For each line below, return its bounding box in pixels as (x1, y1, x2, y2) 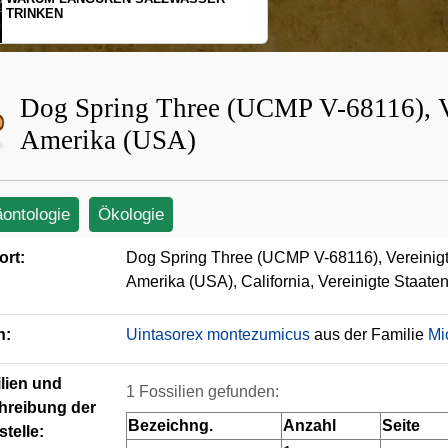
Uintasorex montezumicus (126, 326, 310, 343)
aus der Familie (310, 326, 428, 343)
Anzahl (283, 417, 336, 434)
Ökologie (98, 205, 164, 224)
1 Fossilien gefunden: (126, 383, 279, 400)
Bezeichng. (128, 417, 213, 434)
